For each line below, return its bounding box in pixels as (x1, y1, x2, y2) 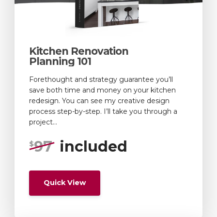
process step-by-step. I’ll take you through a (29, 107, 177, 116)
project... (29, 118, 57, 127)
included (60, 138, 127, 156)
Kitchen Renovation (29, 45, 128, 58)
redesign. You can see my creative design (29, 96, 170, 106)
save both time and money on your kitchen (29, 86, 176, 95)
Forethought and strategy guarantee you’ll (29, 75, 173, 84)
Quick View (44, 178, 86, 187)
